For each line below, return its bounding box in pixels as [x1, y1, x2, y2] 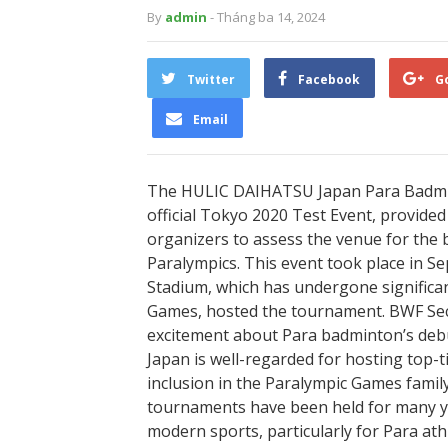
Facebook [298, 71, 360, 88]
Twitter [187, 71, 235, 88]
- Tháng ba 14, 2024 [210, 8, 325, 26]
